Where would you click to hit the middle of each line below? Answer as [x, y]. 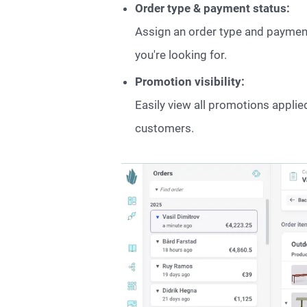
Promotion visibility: [190, 81]
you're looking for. [181, 54]
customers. [165, 128]
